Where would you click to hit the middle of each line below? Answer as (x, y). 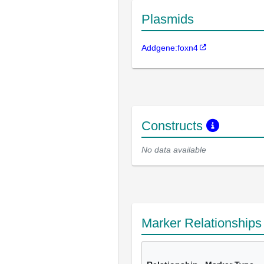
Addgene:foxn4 (170, 47)
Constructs (174, 126)
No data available (174, 149)
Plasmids (168, 19)
